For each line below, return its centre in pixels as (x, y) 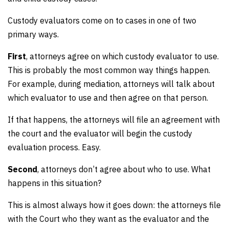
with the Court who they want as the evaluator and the (108, 219)
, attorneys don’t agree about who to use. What (124, 169)
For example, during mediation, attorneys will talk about (111, 84)
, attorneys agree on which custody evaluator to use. (122, 56)
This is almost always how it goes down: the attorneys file (114, 205)
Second (22, 169)
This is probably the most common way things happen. (109, 70)
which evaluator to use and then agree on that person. (108, 98)
